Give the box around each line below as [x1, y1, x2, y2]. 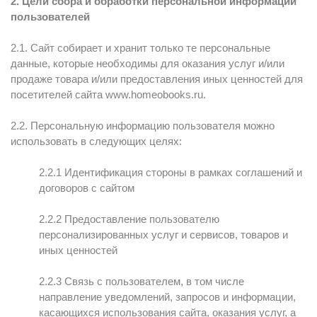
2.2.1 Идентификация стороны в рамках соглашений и [39, 166, 302, 178]
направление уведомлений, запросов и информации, [39, 291, 296, 303]
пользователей [11, 11, 90, 23]
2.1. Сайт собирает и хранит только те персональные [11, 42, 270, 54]
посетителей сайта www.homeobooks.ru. [11, 88, 206, 100]
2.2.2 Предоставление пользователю [39, 213, 219, 225]
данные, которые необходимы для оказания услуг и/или [11, 57, 284, 69]
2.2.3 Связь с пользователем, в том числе [39, 275, 244, 287]
